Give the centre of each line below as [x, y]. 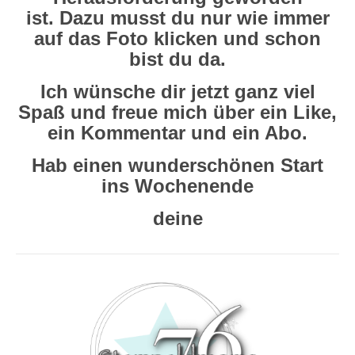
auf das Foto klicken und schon [177, 38]
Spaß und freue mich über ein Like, [177, 112]
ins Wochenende [177, 185]
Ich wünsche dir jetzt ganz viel [177, 91]
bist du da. [177, 59]
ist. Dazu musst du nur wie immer [177, 17]
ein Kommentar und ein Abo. [177, 132]
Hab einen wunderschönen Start [177, 165]
